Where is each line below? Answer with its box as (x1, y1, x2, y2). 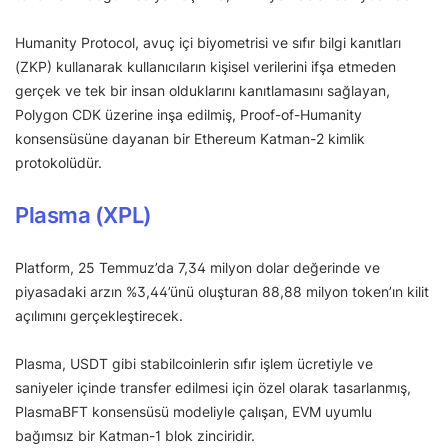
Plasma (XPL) (15, 201, 152, 228)
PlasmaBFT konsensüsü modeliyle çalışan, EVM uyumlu (15, 402, 372, 420)
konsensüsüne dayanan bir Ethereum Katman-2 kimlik (15, 129, 365, 147)
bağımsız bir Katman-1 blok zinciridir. (15, 426, 255, 444)
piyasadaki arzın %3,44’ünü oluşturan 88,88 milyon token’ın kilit (15, 282, 429, 300)
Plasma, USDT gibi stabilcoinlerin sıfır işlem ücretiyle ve (15, 354, 373, 372)
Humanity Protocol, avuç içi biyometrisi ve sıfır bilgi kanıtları (15, 33, 401, 51)
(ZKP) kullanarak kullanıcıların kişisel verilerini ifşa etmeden (15, 57, 396, 75)
